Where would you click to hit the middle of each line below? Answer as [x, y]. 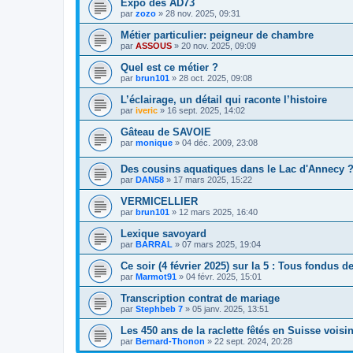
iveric [147, 110]
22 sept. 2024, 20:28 [253, 341]
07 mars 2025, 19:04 [221, 244]
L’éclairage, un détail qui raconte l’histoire [224, 100]
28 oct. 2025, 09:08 [216, 78]
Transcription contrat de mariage [200, 298]
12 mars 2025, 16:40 [218, 212]
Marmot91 [156, 276]
